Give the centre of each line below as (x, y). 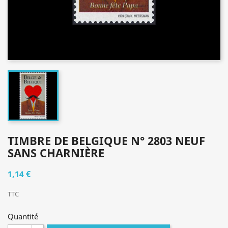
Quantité (23, 216)
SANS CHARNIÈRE (56, 153)
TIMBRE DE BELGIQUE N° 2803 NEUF (106, 140)
